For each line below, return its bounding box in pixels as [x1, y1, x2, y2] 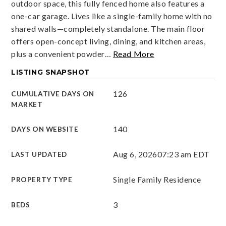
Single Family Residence [113, 175, 201, 184]
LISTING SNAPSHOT [11, 68, 90, 76]
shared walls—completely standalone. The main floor [11, 24, 205, 33]
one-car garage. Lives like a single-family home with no [11, 11, 213, 21]
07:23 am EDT [157, 149, 210, 159]
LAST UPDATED [11, 150, 67, 158]
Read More [112, 49, 154, 59]
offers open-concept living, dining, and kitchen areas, [11, 36, 206, 46]
